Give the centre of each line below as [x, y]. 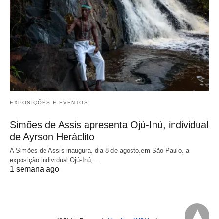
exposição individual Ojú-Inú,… [55, 160]
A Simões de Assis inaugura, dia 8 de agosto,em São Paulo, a [99, 151]
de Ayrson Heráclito [52, 137]
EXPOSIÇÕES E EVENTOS [49, 103]
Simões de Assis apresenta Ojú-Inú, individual [109, 125]
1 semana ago [34, 169]
